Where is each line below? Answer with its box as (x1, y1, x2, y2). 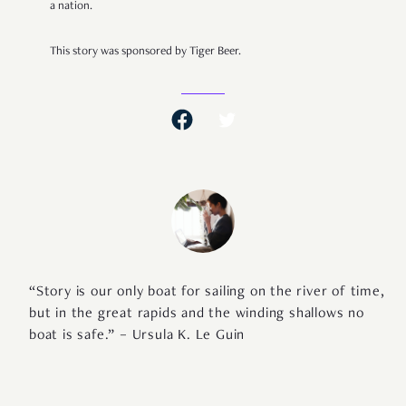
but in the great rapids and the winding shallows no (29, 307, 364, 323)
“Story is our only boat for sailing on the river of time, (29, 285, 385, 301)
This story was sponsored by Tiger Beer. (50, 46, 241, 59)
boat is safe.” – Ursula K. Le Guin (29, 329, 246, 344)
